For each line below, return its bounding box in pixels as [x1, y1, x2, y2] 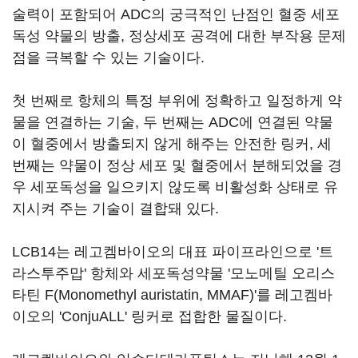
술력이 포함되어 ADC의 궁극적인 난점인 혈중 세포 [12, 6, 340, 22]
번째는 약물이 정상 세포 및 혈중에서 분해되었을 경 [12, 157, 342, 173]
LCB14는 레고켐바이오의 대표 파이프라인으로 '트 [12, 244, 333, 260]
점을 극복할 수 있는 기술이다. [12, 50, 205, 66]
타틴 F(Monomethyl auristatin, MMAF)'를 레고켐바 [12, 287, 332, 303]
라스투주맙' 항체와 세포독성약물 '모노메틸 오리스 [12, 265, 335, 281]
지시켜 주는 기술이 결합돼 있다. [12, 201, 223, 217]
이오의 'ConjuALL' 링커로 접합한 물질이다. [12, 308, 287, 324]
